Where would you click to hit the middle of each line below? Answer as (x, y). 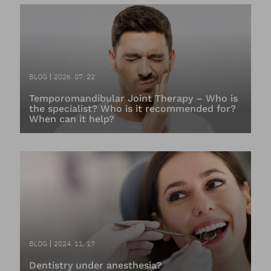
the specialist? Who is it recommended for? (132, 108)
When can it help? (71, 119)
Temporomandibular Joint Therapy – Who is (133, 98)
